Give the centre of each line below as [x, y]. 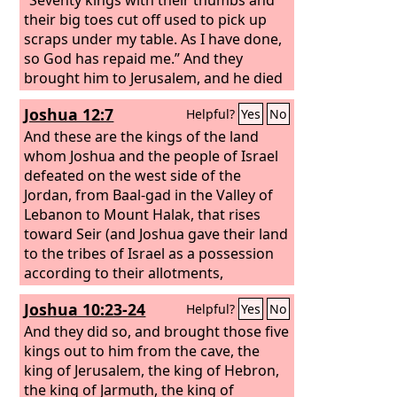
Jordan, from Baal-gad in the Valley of [149, 195]
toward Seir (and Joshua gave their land [156, 234]
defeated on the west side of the [133, 175]
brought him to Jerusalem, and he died [154, 78]
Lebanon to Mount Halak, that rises [143, 214]
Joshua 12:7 [69, 114]
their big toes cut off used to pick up [146, 19]
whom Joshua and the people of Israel [152, 156]
